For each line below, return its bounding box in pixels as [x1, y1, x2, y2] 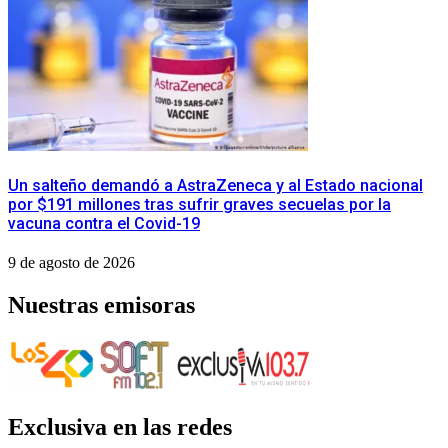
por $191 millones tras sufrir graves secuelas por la [8, 195, 391, 215]
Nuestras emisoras [8, 292, 195, 319]
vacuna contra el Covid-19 [8, 214, 200, 234]
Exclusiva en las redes [8, 414, 232, 441]
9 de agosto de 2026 [8, 254, 135, 272]
